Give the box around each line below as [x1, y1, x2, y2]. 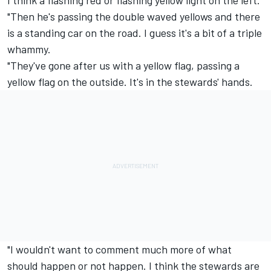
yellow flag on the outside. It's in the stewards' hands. [7, 74, 253, 88]
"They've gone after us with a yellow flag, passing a [7, 58, 240, 72]
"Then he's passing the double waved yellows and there [7, 9, 260, 23]
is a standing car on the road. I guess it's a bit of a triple [7, 25, 262, 39]
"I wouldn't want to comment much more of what [7, 242, 232, 256]
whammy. [7, 42, 51, 56]
